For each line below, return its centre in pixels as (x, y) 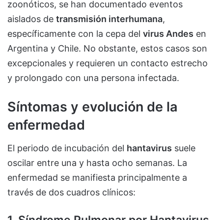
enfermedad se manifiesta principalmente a (97, 177)
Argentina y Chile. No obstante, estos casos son (107, 49)
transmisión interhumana (109, 19)
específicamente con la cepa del (75, 34)
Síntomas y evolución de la (93, 107)
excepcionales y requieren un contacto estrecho (108, 63)
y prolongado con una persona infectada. (93, 78)
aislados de (32, 19)
